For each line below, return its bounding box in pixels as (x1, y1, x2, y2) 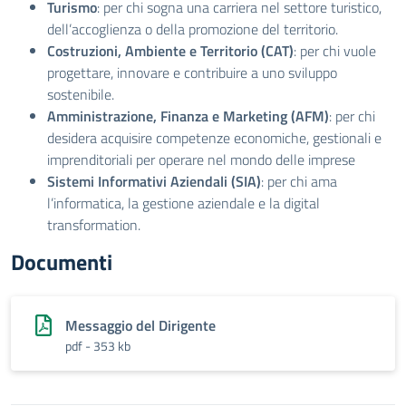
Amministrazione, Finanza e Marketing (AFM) (47, 105, 329, 127)
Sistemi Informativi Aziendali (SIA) (47, 170, 261, 192)
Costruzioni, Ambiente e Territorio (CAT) (47, 40, 294, 62)
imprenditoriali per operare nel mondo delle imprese (47, 149, 355, 170)
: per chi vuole (294, 40, 376, 62)
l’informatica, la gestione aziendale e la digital (47, 192, 320, 214)
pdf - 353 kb (65, 336, 130, 355)
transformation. (47, 214, 140, 236)
